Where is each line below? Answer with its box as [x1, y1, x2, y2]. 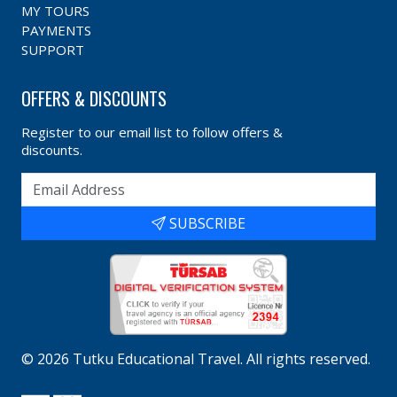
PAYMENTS [21, 21, 91, 40]
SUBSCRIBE [166, 214, 245, 234]
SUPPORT [21, 41, 84, 59]
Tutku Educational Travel [73, 349, 240, 370]
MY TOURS [21, 2, 90, 20]
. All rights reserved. [240, 349, 370, 370]
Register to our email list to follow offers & [21, 123, 283, 142]
